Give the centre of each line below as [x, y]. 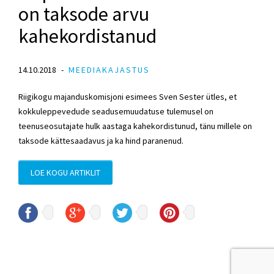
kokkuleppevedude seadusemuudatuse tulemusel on [116, 111]
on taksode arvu [84, 14]
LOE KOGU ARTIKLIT [65, 172]
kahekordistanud [87, 36]
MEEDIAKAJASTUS [109, 69]
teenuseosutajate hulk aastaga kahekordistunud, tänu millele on [135, 126]
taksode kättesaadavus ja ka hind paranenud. [101, 140]
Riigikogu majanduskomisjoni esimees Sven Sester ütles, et [128, 96]
